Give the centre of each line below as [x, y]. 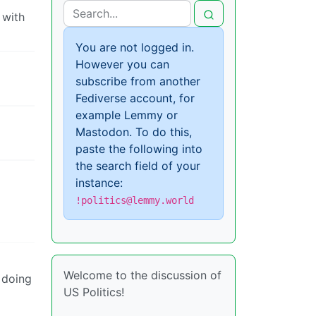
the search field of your [138, 166]
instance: [99, 183]
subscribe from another [138, 81]
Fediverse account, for [135, 98]
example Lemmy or [127, 115]
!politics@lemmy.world [135, 200]
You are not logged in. [135, 47]
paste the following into [139, 149]
